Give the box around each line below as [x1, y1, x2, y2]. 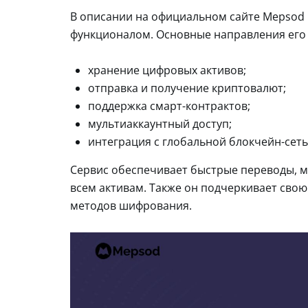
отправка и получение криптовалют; [88, 80, 286, 96]
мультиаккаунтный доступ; [88, 115, 232, 131]
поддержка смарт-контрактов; [88, 98, 250, 113]
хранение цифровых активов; [88, 62, 246, 78]
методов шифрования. [70, 197, 192, 213]
